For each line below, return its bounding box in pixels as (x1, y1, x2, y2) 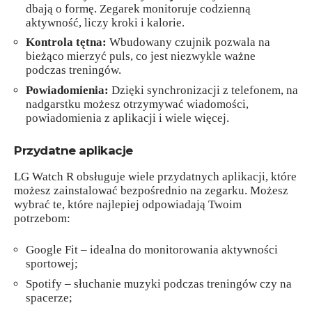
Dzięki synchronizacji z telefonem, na (109, 83, 298, 97)
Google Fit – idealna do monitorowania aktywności (26, 243, 278, 257)
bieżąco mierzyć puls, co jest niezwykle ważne (26, 49, 256, 63)
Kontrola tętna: (26, 36, 109, 49)
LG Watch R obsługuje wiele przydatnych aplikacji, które (14, 169, 297, 183)
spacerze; (26, 290, 72, 304)
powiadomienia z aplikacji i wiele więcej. (26, 111, 229, 125)
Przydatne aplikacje (14, 143, 133, 158)
